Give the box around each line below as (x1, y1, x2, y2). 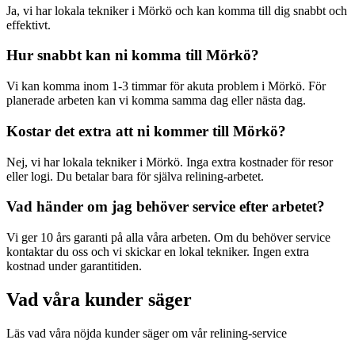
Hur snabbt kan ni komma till (6, 47, 206, 64)
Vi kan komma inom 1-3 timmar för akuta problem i (6, 79, 268, 94)
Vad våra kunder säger (6, 288, 192, 310)
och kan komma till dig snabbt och (172, 3, 347, 17)
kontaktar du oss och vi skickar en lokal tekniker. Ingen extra (6, 244, 309, 258)
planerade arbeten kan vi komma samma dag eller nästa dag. (6, 94, 306, 108)
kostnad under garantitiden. (6, 258, 142, 273)
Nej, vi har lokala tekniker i (6, 155, 146, 169)
